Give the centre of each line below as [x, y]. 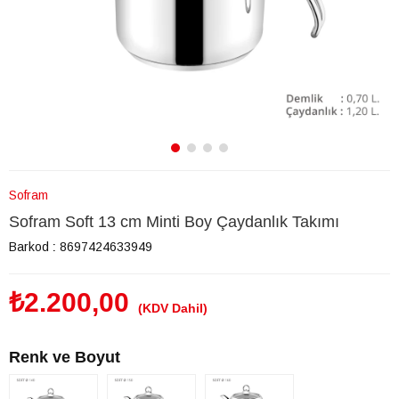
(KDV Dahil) [173, 308]
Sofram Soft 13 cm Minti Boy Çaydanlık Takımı [174, 222]
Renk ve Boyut [65, 357]
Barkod [29, 247]
